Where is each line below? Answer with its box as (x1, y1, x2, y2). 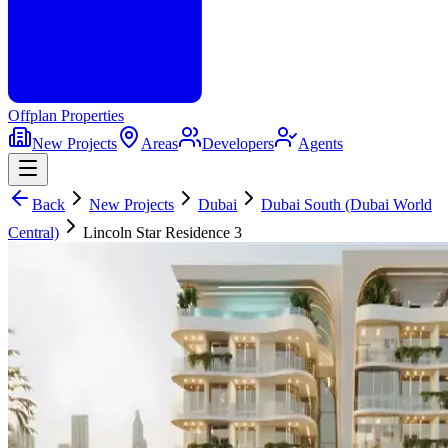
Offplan (8, 106, 57, 124)
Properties (57, 106, 124, 124)
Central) (8, 223, 59, 241)
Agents (298, 134, 343, 152)
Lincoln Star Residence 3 (83, 223, 242, 241)
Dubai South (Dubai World (261, 195, 432, 213)
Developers (202, 134, 274, 152)
